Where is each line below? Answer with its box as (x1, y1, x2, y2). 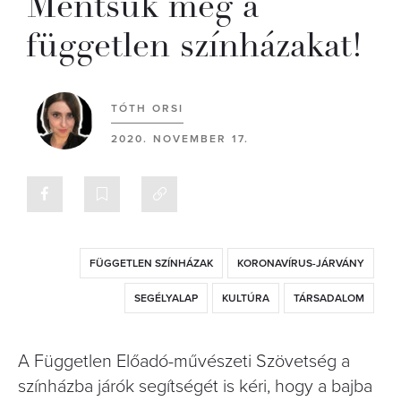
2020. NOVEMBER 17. (111, 132, 249, 145)
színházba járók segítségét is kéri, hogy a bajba (18, 376, 372, 397)
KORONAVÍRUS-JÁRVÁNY (237, 257, 364, 269)
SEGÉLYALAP (134, 292, 198, 304)
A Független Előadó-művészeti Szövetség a (18, 351, 350, 372)
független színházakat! (27, 23, 363, 67)
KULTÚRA (222, 292, 269, 304)
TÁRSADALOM (294, 292, 364, 304)
